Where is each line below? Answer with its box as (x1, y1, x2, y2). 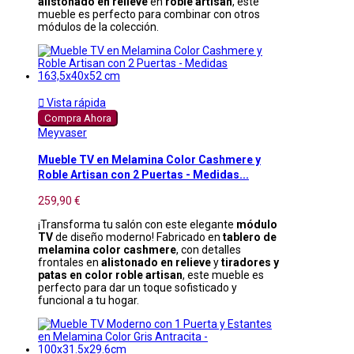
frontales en (38, 256, 101, 269)
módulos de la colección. (38, 20, 159, 33)
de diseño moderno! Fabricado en (53, 231, 223, 244)
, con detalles (176, 243, 241, 257)
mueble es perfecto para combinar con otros (38, 7, 260, 21)
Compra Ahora (44, 111, 111, 124)
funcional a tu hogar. (38, 294, 139, 307)
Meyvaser (38, 126, 87, 139)
